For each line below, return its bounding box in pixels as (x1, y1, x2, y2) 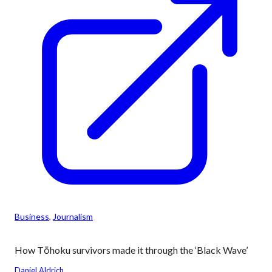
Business (15, 211, 49, 222)
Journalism (53, 211, 93, 222)
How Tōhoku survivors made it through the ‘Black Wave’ (15, 244, 248, 256)
